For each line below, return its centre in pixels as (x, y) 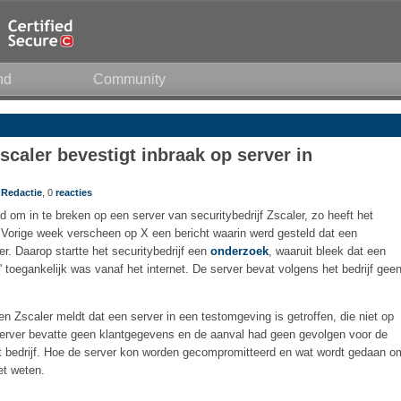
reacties (74, 192)
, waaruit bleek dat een (327, 251)
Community (129, 79)
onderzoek (239, 251)
